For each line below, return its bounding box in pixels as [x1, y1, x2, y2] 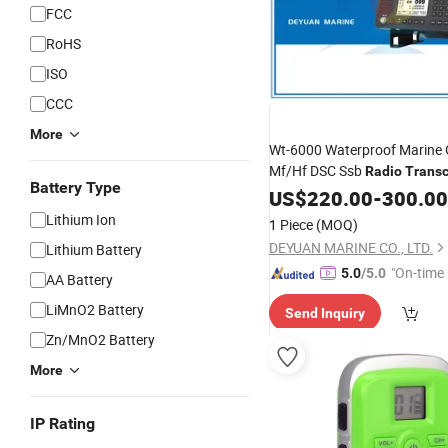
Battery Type [30, 178, 121, 197]
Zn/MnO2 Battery [46, 330, 155, 349]
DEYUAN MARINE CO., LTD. [269, 238, 433, 257]
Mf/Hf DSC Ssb [269, 161, 365, 180]
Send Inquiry [285, 305, 365, 321]
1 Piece [269, 215, 313, 234]
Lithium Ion [46, 210, 116, 229]
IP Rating [30, 414, 95, 433]
